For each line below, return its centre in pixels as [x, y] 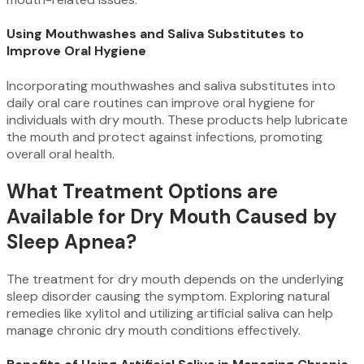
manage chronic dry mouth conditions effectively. [154, 330]
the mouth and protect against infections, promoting [165, 136]
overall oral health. [61, 154]
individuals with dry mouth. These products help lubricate [177, 119]
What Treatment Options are [142, 191]
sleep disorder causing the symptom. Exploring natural [168, 296]
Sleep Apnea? [71, 241]
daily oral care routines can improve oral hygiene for [161, 102]
